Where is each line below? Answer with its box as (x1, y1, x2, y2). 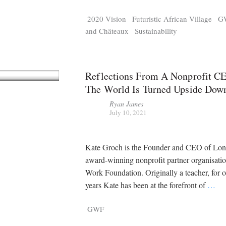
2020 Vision (87, 14, 127, 24)
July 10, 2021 (109, 108, 147, 118)
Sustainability (135, 26, 178, 36)
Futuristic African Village (132, 14, 212, 24)
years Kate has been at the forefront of (85, 180, 208, 191)
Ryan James (109, 99, 144, 109)
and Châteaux (85, 26, 129, 36)
